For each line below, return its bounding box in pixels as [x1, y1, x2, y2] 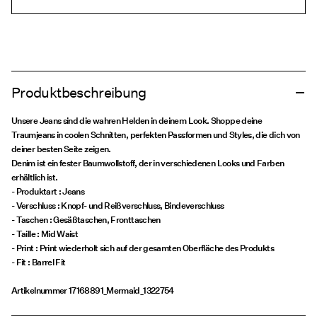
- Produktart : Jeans [11, 185, 85, 198]
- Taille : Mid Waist [11, 228, 79, 241]
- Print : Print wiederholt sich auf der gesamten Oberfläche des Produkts [11, 242, 274, 255]
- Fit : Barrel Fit [11, 256, 66, 269]
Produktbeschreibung [11, 84, 146, 102]
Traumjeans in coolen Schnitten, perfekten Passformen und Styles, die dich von [11, 129, 300, 142]
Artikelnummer [11, 284, 69, 297]
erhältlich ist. [11, 171, 58, 184]
